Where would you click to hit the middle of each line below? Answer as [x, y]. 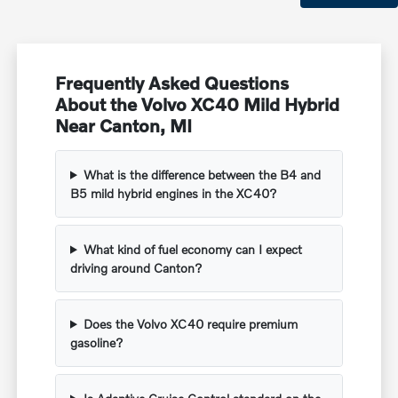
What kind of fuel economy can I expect [192, 249]
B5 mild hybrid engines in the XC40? [174, 193]
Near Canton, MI [124, 125]
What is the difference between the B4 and [202, 174]
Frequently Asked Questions [172, 82]
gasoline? [97, 342]
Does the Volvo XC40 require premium [190, 323]
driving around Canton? [137, 267]
